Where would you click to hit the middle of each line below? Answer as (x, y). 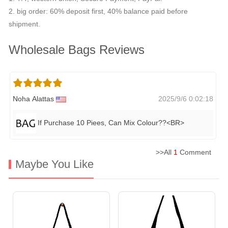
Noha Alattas (34, 99)
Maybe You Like (54, 164)
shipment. (24, 24)
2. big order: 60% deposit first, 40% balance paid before (98, 11)
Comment (198, 152)
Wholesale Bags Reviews (77, 50)
